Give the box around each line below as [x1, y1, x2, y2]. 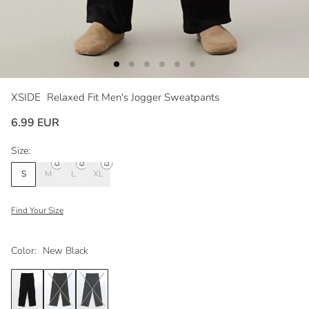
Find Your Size [11, 204, 63, 216]
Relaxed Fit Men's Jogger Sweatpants [47, 90, 219, 104]
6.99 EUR [11, 114, 59, 130]
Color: [11, 243, 37, 257]
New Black [43, 243, 88, 257]
